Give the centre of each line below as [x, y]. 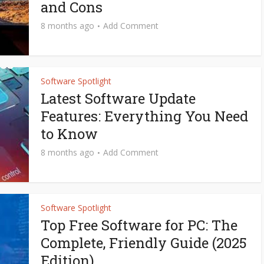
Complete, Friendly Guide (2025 [144, 243]
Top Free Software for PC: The [139, 225]
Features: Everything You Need [144, 116]
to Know [69, 134]
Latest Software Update [118, 98]
